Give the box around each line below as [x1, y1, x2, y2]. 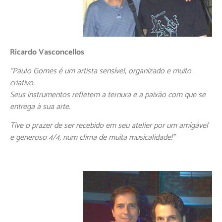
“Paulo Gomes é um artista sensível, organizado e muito [10, 64, 191, 78]
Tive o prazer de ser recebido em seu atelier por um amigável [10, 119, 208, 133]
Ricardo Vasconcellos [10, 45, 84, 59]
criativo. [10, 76, 35, 90]
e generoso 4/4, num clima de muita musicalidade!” [10, 131, 175, 145]
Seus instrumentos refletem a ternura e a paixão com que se [10, 88, 206, 102]
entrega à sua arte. [10, 100, 70, 113]
